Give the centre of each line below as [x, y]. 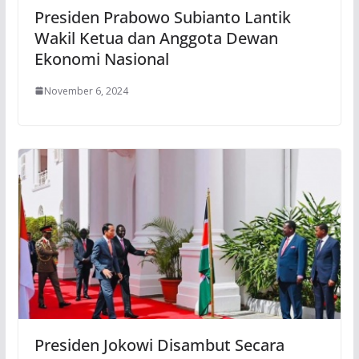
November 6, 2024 [86, 91]
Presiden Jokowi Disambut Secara [159, 345]
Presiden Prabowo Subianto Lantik [162, 17]
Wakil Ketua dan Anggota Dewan [156, 38]
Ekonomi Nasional [101, 58]
